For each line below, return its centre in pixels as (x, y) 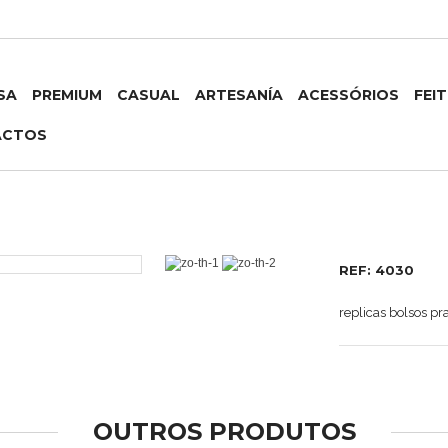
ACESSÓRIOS (349, 95)
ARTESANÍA (239, 95)
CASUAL (149, 95)
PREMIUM (67, 95)
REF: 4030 (376, 270)
